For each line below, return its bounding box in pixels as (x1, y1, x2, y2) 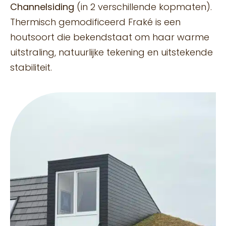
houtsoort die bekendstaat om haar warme (10, 30, 209, 43)
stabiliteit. (10, 61, 52, 74)
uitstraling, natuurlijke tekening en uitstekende (10, 45, 213, 59)
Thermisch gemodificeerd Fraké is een (10, 15, 181, 28)
